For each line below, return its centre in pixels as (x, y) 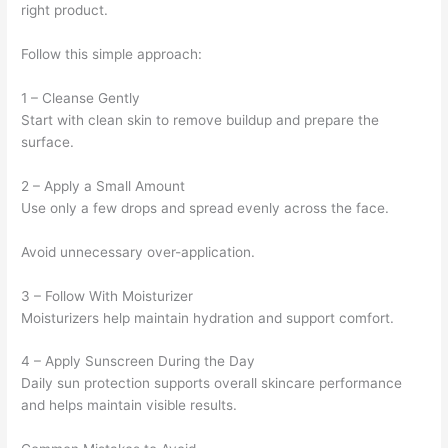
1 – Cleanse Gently (81, 97)
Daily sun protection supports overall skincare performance (212, 383)
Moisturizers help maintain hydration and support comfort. (208, 317)
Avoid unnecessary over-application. (138, 251)
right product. (65, 10)
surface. (48, 141)
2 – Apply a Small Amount (103, 185)
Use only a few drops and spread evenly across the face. (205, 207)
